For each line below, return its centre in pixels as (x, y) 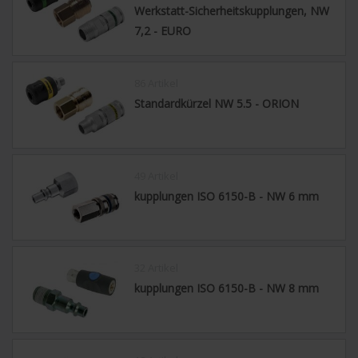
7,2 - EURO (163, 31)
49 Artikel (157, 175)
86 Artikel (157, 84)
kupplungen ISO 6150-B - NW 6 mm (227, 196)
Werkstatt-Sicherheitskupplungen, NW (232, 11)
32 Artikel (157, 268)
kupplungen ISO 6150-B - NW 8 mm (227, 288)
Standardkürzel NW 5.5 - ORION (217, 104)
